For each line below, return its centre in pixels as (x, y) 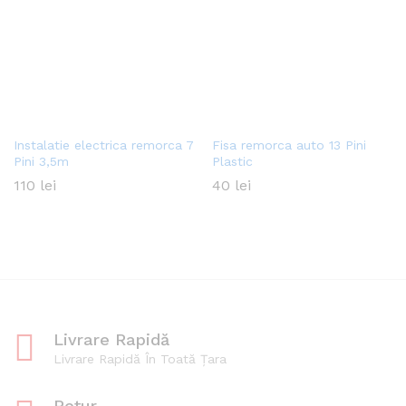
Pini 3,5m (41, 161)
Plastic (232, 161)
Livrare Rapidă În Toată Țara (140, 358)
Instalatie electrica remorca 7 (104, 145)
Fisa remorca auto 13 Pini (289, 145)
